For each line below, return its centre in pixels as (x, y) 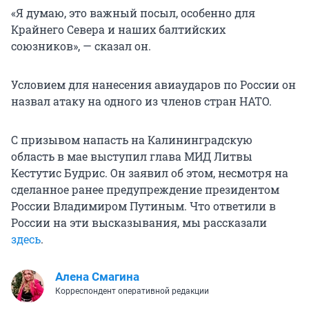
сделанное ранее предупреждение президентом (145, 190)
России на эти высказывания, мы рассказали (139, 223)
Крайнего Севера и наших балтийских (118, 30)
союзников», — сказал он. (81, 46)
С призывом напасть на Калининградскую (132, 140)
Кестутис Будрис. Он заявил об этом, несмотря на (150, 173)
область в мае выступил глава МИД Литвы (132, 157)
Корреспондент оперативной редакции (132, 291)
